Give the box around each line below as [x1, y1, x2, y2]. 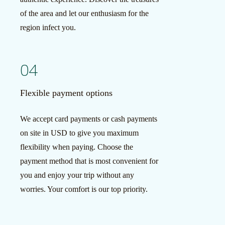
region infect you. [20, 23, 76, 32]
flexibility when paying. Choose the [20, 143, 133, 151]
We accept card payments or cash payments [20, 115, 157, 123]
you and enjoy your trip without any [20, 171, 134, 179]
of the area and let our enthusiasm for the [20, 9, 149, 18]
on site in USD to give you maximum [20, 129, 139, 137]
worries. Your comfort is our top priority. [20, 185, 148, 193]
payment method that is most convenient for [20, 157, 158, 165]
